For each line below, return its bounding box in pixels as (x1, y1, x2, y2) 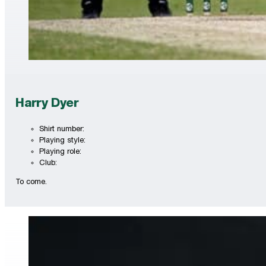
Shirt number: (39, 126, 87, 134)
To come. (15, 179, 47, 187)
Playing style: (39, 137, 88, 145)
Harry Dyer (15, 98, 78, 111)
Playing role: (39, 148, 84, 157)
